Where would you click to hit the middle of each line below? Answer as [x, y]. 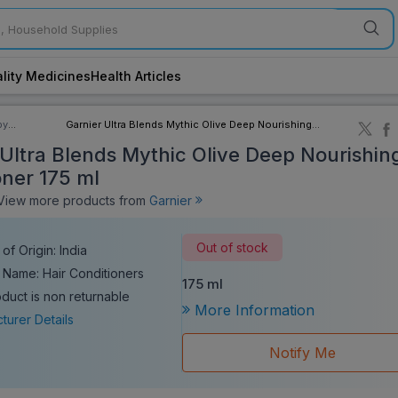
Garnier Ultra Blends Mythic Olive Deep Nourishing [189, 124]
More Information [252, 310]
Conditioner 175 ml [111, 136]
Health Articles [136, 76]
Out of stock [232, 247]
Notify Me [303, 352]
